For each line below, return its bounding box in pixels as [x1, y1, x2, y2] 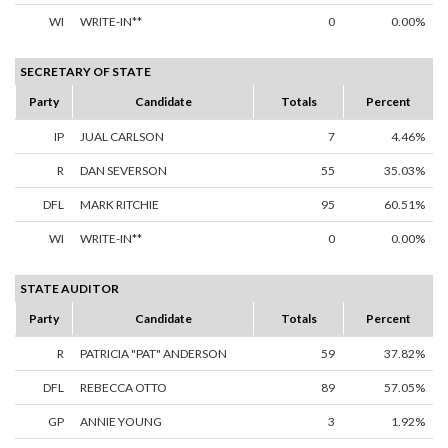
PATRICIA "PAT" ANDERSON [80, 346, 227, 362]
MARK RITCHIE [80, 197, 159, 213]
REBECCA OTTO [80, 380, 167, 396]
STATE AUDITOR [20, 281, 119, 297]
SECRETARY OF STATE [20, 64, 151, 80]
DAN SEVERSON [80, 163, 167, 179]
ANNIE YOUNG [80, 414, 162, 430]
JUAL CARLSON [80, 129, 164, 145]
